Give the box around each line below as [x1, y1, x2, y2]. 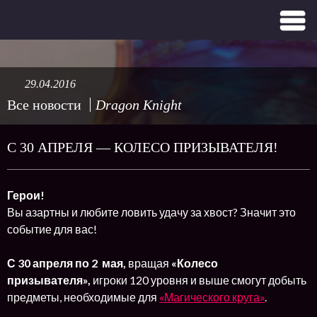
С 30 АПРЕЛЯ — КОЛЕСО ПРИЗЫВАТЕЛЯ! [7, 139, 278, 155]
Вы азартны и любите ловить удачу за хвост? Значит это [7, 205, 296, 219]
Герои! [7, 188, 45, 202]
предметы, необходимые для [7, 290, 159, 304]
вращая [128, 256, 171, 270]
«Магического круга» [159, 290, 265, 304]
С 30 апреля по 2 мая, [7, 256, 128, 270]
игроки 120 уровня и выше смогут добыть [93, 273, 306, 287]
